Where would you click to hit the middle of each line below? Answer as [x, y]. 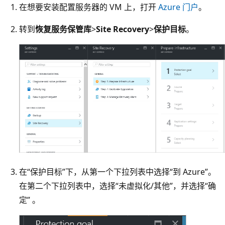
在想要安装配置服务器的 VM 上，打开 [89, 7]
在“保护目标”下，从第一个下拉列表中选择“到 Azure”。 [118, 172]
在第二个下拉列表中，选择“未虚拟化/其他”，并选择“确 [118, 186]
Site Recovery [123, 29]
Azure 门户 [178, 7]
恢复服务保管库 [63, 29]
